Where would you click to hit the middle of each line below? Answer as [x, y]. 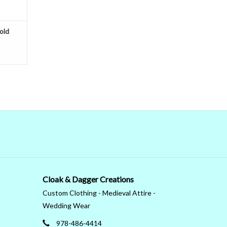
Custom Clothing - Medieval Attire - [99, 193]
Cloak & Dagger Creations [88, 179]
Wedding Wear [66, 206]
